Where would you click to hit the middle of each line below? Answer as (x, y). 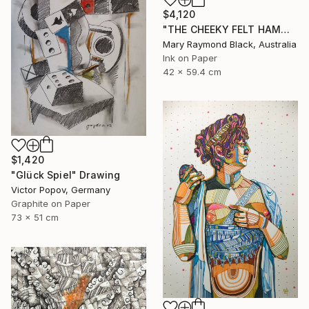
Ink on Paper (190, 58)
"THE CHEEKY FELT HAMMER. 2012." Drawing (286, 30)
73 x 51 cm (35, 218)
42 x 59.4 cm (192, 72)
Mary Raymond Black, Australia (230, 44)
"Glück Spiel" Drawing (66, 175)
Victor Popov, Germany (61, 190)
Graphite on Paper (51, 204)
